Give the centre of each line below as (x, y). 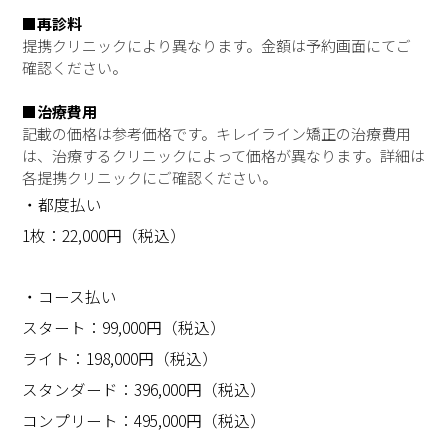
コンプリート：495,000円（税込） (144, 419)
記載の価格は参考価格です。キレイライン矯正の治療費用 (217, 134)
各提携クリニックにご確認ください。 (150, 178)
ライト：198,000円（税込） (120, 357)
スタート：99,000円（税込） (124, 326)
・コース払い (70, 295)
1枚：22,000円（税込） (104, 235)
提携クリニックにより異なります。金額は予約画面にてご (217, 46)
